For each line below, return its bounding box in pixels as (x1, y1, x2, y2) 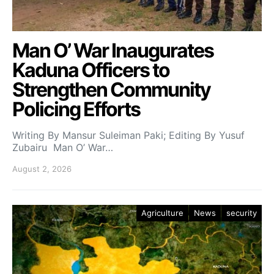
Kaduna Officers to (12, 58, 169, 82)
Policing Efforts (12, 97, 140, 121)
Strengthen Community (12, 78, 210, 102)
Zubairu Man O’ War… (12, 141, 113, 154)
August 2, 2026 (12, 164, 72, 174)
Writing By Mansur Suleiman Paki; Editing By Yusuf (12, 129, 245, 141)
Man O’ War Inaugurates (12, 39, 213, 62)
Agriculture (141, 208, 183, 218)
